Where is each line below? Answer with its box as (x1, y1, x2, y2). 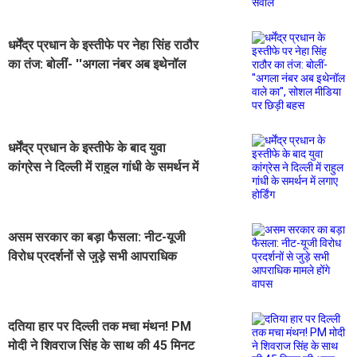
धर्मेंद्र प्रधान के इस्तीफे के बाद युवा (8, 140, 166, 156)
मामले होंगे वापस (8, 268, 80, 284)
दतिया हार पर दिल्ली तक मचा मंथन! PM (8, 319, 191, 335)
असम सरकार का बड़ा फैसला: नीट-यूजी (8, 229, 186, 245)
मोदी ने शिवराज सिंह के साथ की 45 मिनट (8, 338, 194, 354)
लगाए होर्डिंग (8, 178, 62, 194)
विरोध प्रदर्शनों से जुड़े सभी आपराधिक (8, 249, 177, 265)
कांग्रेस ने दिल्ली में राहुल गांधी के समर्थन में (8, 159, 198, 175)
